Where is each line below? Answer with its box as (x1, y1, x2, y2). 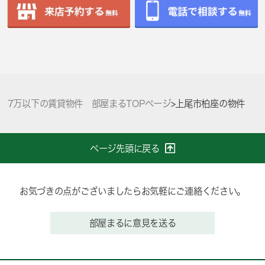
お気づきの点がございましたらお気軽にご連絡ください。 (19, 186, 245, 196)
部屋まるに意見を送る (89, 218, 176, 228)
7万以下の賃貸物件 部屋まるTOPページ (7, 98, 171, 108)
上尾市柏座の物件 (175, 98, 245, 108)
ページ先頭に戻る (90, 143, 160, 153)
